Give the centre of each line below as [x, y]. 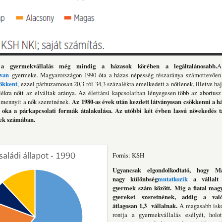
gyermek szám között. [142, 188]
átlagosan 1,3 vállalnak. [145, 205]
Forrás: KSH [128, 155]
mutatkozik [172, 179]
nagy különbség [135, 179]
